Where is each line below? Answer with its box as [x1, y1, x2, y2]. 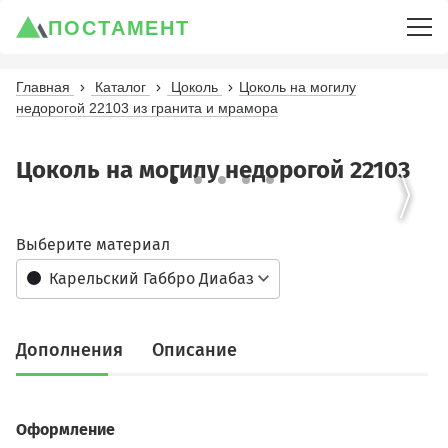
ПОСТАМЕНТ [48, 17, 191, 39]
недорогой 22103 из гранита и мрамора [16, 100, 278, 116]
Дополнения [16, 339, 123, 361]
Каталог [95, 79, 146, 95]
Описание [152, 339, 237, 361]
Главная [16, 79, 70, 95]
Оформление [16, 420, 115, 439]
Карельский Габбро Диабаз [49, 269, 254, 288]
